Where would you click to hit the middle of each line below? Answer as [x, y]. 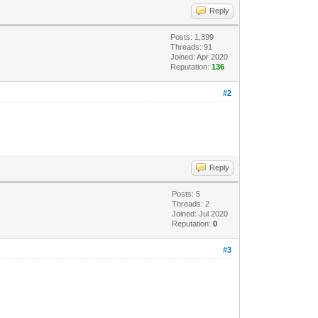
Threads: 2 [191, 203]
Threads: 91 [192, 46]
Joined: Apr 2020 [199, 56]
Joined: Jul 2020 [200, 213]
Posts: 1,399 [192, 37]
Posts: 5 [186, 193]
